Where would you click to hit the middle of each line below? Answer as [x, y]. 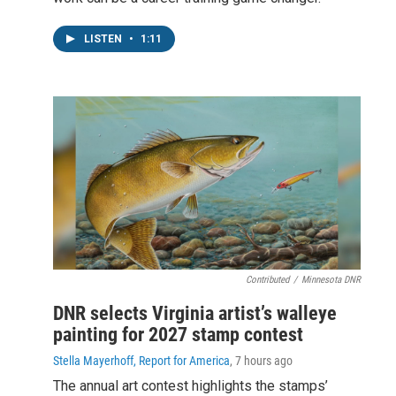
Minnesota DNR [331, 280]
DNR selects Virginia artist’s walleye [195, 313]
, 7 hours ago [261, 361]
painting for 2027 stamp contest [178, 335]
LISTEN [104, 39]
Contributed [267, 280]
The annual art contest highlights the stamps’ [190, 386]
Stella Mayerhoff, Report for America [141, 361]
